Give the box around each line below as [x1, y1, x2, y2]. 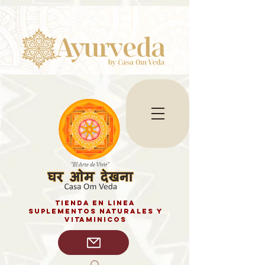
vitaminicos [64, 215, 127, 224]
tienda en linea [55, 199, 135, 207]
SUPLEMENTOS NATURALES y [28, 207, 163, 215]
